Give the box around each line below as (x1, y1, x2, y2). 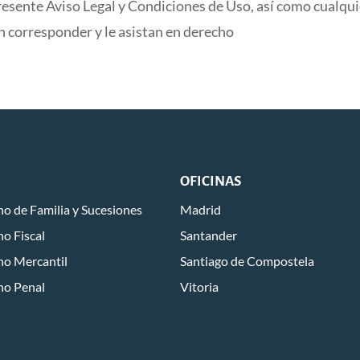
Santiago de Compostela (180, 253, 314, 269)
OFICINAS (180, 174, 241, 190)
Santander (180, 227, 237, 243)
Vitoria (180, 279, 219, 295)
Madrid (180, 202, 221, 218)
